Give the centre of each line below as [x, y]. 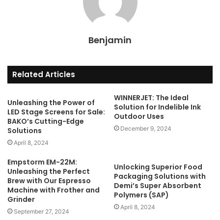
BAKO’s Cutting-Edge [46, 121]
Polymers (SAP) [141, 195]
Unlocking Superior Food [158, 167]
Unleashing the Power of [51, 103]
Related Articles [44, 74]
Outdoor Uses [139, 116]
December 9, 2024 [146, 128]
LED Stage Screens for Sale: [56, 112]
